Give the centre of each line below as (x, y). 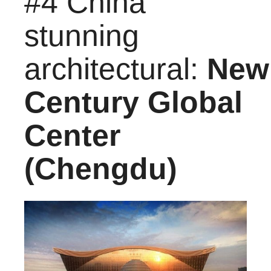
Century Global (133, 102)
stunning (82, 35)
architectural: (116, 69)
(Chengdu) (101, 168)
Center (72, 135)
